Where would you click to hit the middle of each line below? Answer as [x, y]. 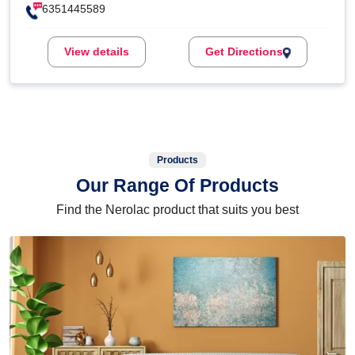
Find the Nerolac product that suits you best [177, 210]
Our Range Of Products [177, 186]
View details [97, 52]
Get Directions [244, 52]
